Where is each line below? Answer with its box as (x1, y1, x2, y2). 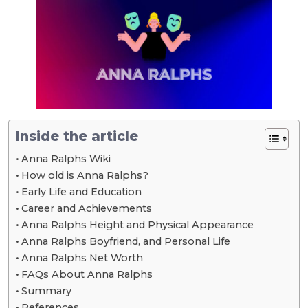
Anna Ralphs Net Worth (21, 251, 143, 264)
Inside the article (16, 127, 138, 144)
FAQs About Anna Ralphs (21, 267, 153, 280)
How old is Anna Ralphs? (21, 168, 148, 181)
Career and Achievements (21, 201, 152, 214)
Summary (21, 284, 71, 297)
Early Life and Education (21, 185, 142, 198)
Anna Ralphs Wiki (21, 152, 111, 165)
